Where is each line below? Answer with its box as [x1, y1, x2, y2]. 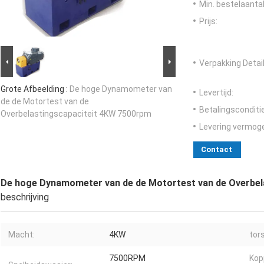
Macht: [8, 230, 35, 240]
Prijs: [199, 16, 217, 27]
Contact [201, 145, 232, 154]
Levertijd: [199, 88, 233, 98]
